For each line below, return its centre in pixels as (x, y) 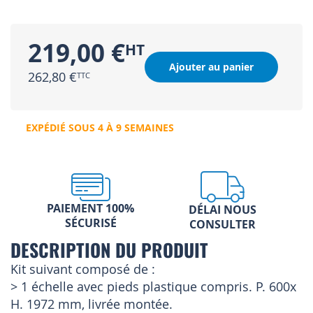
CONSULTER (223, 225)
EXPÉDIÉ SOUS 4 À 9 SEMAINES (100, 128)
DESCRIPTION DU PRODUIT (109, 250)
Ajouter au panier (211, 67)
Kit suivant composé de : (83, 269)
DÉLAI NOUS (223, 210)
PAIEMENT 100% (90, 208)
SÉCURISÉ (90, 223)
